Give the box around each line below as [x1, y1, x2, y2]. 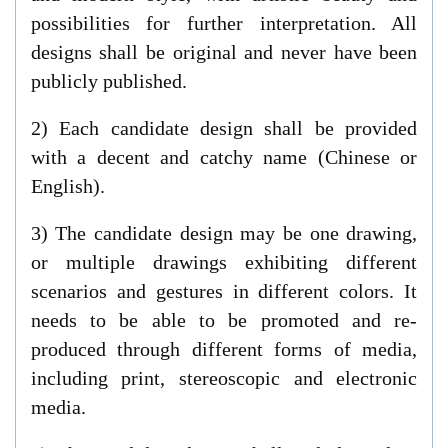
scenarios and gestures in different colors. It [30, 279, 418, 302]
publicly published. [30, 70, 187, 93]
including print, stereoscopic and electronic [30, 366, 418, 389]
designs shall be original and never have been [30, 41, 418, 64]
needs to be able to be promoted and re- [30, 308, 418, 331]
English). [30, 174, 105, 197]
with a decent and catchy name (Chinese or [30, 145, 418, 168]
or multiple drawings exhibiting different [30, 250, 418, 273]
